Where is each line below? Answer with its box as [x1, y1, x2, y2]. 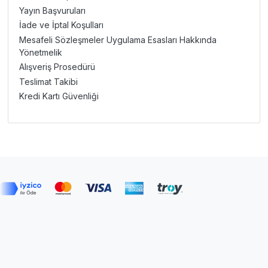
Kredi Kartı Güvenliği [19, 91, 99, 102]
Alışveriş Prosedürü [19, 62, 95, 72]
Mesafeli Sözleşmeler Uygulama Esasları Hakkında [19, 34, 217, 45]
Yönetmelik [19, 47, 62, 57]
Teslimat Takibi [19, 76, 78, 87]
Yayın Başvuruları [19, 5, 86, 16]
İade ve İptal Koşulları [19, 20, 103, 31]
